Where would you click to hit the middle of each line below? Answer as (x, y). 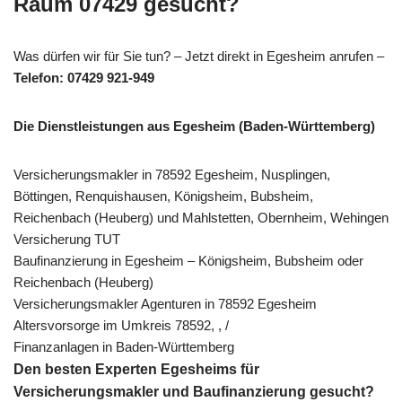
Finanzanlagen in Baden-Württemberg (124, 346)
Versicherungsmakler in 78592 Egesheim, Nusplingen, (172, 174)
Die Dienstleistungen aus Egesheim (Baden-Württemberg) (194, 126)
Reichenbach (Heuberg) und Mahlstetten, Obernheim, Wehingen (201, 217)
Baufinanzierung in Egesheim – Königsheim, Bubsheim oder (188, 260)
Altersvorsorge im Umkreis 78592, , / (121, 325)
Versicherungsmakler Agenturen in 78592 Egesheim (165, 303)
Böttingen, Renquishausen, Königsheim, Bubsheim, (163, 196)
